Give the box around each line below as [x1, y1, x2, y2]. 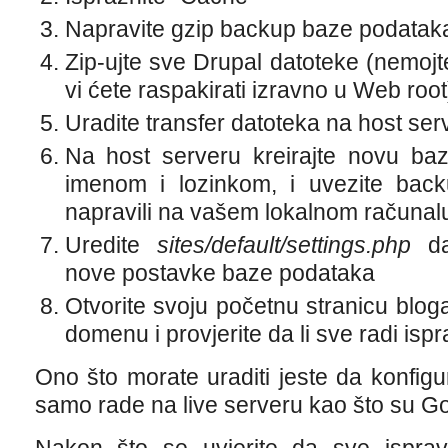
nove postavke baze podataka [64, 260, 375, 286]
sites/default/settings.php [156, 232, 411, 258]
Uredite [64, 232, 157, 258]
